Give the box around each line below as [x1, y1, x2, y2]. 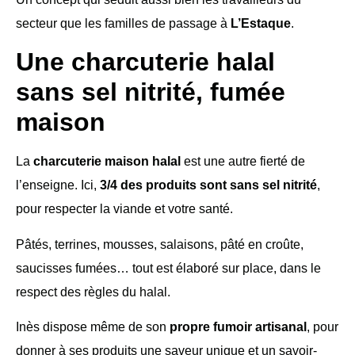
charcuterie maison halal [33, 155, 181, 169]
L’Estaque [231, 16, 291, 30]
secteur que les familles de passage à [16, 16, 231, 30]
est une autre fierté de [181, 155, 305, 169]
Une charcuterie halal [16, 48, 275, 77]
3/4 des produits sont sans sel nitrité [100, 178, 317, 193]
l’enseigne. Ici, [16, 178, 100, 193]
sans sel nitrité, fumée [16, 78, 285, 107]
